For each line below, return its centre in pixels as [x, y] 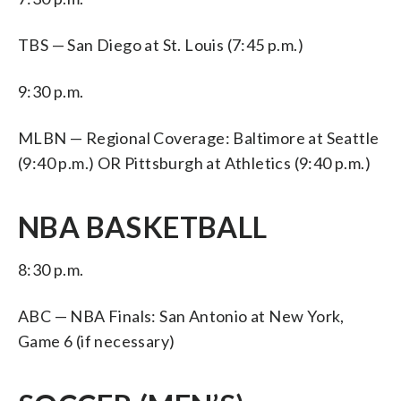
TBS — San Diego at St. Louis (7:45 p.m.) [161, 44]
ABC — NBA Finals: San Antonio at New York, [181, 316]
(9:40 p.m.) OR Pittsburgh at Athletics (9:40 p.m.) [194, 162]
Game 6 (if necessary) [97, 341]
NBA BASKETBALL [143, 226]
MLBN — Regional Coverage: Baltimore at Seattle [199, 137]
